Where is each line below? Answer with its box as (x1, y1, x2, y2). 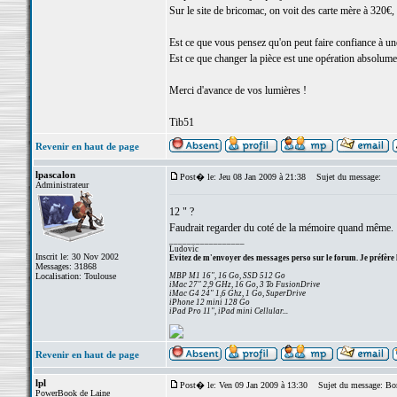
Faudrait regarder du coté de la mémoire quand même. (168, 222, 393, 234)
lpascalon (35, 169, 75, 180)
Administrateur (35, 180, 89, 190)
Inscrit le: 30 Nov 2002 (35, 252, 119, 261)
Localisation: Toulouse (35, 271, 116, 281)
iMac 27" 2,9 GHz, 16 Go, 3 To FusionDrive (168, 280, 320, 289)
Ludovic (168, 245, 198, 253)
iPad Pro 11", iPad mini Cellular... (168, 307, 288, 315)
